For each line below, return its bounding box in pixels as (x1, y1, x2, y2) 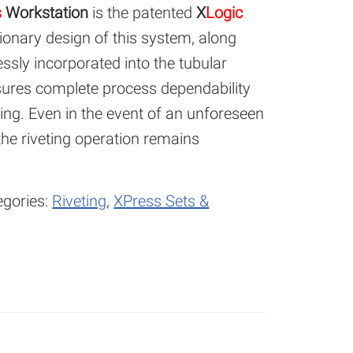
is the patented (92, 3, 197, 22)
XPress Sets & (113, 191, 210, 210)
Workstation (2, 3, 93, 22)
